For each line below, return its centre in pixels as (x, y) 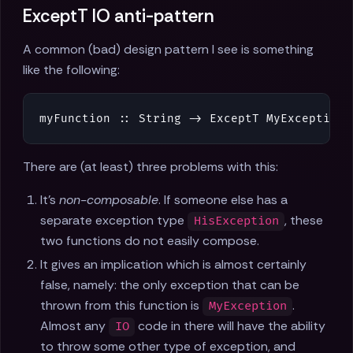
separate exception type (114, 221)
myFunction (75, 119)
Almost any (75, 326)
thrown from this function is (122, 306)
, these (303, 221)
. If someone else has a (223, 200)
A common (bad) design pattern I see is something (168, 50)
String (160, 119)
